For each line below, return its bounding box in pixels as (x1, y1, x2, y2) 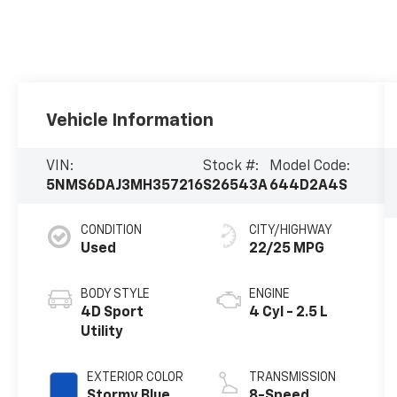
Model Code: (269, 159, 350, 174)
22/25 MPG (248, 242, 324, 257)
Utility (81, 325, 124, 340)
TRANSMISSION (248, 371, 336, 385)
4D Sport (81, 306, 144, 321)
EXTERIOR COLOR (87, 371, 184, 385)
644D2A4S (269, 178, 347, 193)
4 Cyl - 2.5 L (248, 306, 328, 321)
